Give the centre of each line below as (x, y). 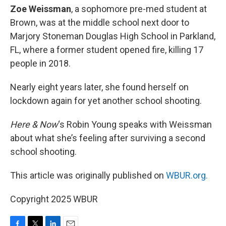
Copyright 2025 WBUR (54, 199)
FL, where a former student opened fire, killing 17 (107, 50)
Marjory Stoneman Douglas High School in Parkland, (113, 36)
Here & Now (34, 124)
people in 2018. (40, 63)
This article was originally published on (88, 175)
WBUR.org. (187, 175)
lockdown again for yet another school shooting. (106, 101)
